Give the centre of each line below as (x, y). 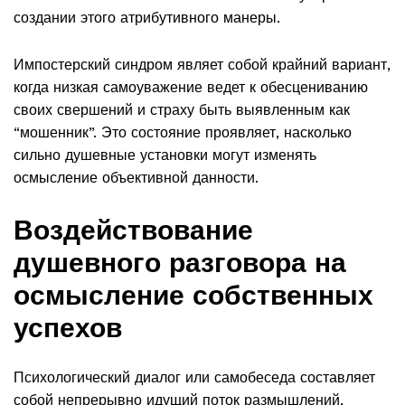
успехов (68, 327)
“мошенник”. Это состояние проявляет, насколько (183, 133)
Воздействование (133, 230)
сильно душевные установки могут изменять (165, 155)
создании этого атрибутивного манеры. (147, 18)
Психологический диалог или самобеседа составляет (194, 378)
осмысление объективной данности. (136, 178)
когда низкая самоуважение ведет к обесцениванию (191, 88)
